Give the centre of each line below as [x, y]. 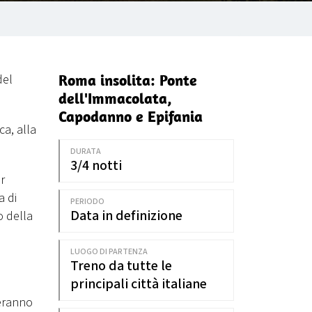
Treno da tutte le [121, 266]
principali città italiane [138, 284]
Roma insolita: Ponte [127, 80]
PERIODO [87, 202]
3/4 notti [96, 166]
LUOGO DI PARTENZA [109, 252]
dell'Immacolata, [115, 98]
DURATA [85, 151]
